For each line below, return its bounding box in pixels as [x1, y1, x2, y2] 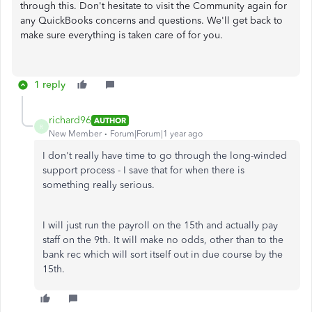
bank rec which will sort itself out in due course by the [42, 249, 283, 260]
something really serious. [42, 179, 155, 191]
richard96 [49, 114, 91, 126]
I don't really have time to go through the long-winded [42, 150, 287, 162]
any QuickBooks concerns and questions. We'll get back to [20, 15, 283, 26]
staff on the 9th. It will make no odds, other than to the [42, 234, 283, 246]
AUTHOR [94, 115, 126, 125]
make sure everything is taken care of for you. [20, 29, 223, 41]
